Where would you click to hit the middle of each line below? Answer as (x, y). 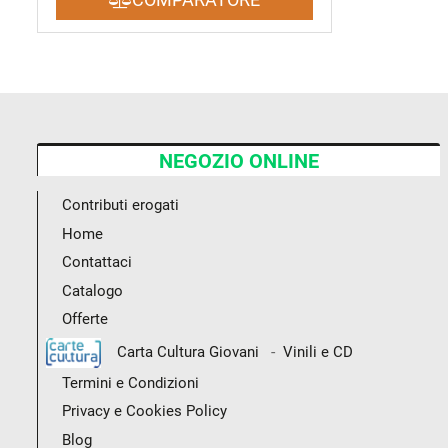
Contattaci (97, 262)
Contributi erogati (120, 205)
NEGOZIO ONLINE (239, 160)
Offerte (85, 319)
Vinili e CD (317, 352)
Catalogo (92, 290)
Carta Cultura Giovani (180, 352)
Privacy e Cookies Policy (144, 411)
